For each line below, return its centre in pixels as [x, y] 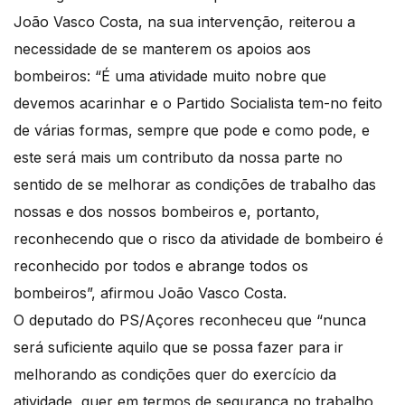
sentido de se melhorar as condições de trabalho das [195, 185]
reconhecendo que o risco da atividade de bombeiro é [198, 239]
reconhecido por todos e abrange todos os [161, 266]
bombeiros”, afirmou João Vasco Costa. [152, 293]
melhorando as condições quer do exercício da [175, 375]
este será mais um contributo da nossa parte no [178, 158]
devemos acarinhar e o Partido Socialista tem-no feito [198, 104]
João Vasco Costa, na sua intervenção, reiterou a [184, 22]
